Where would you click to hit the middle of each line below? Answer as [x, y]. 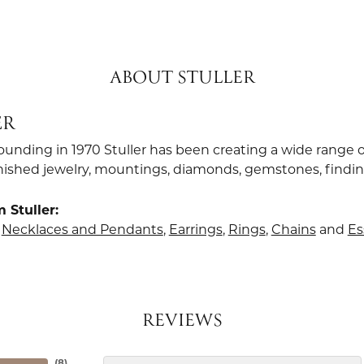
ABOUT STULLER [182, 79]
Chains [293, 231]
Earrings [195, 231]
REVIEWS [182, 322]
